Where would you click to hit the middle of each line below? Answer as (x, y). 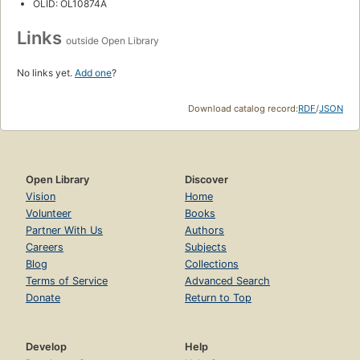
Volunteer (49, 214)
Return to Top (218, 298)
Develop (46, 347)
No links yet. (46, 73)
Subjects (206, 247)
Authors (205, 231)
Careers (45, 247)
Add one (93, 73)
